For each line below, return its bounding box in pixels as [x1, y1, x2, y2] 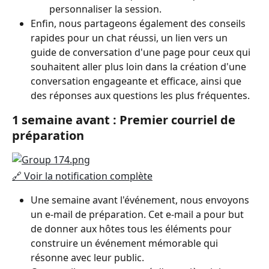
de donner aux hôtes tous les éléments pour [31, 222, 234, 236]
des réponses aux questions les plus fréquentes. [31, 88, 250, 102]
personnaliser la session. [49, 2, 162, 16]
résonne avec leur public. [31, 251, 144, 265]
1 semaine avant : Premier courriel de [12, 111, 238, 128]
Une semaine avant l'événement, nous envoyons [31, 193, 252, 207]
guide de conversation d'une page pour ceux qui [31, 45, 253, 59]
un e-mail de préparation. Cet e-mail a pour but [31, 208, 246, 222]
